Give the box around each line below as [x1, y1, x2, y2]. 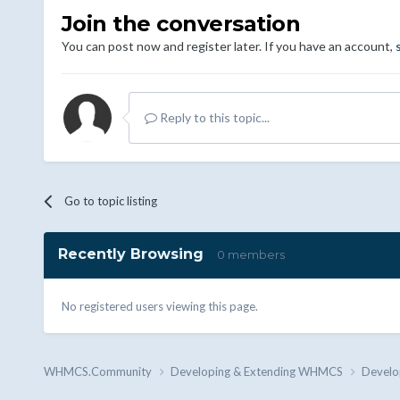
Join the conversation [61, 10, 301, 37]
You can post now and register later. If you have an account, [61, 37, 396, 54]
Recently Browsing [57, 245, 217, 262]
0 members [216, 246, 285, 262]
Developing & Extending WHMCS [170, 364, 346, 379]
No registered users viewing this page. [61, 299, 258, 314]
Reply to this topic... [156, 109, 270, 125]
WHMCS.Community [43, 364, 154, 379]
